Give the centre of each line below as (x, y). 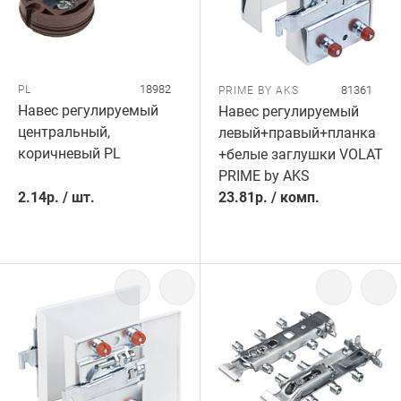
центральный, (64, 132)
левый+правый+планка (297, 133)
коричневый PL (69, 154)
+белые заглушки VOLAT (301, 154)
